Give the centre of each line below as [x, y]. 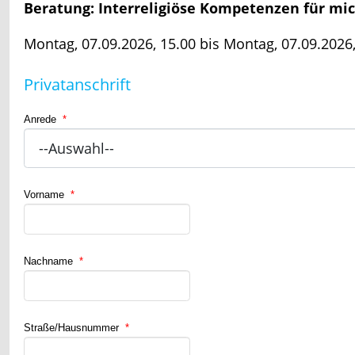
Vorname [46, 195]
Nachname [50, 261]
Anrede [42, 119]
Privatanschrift [77, 84]
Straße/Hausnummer [73, 328]
